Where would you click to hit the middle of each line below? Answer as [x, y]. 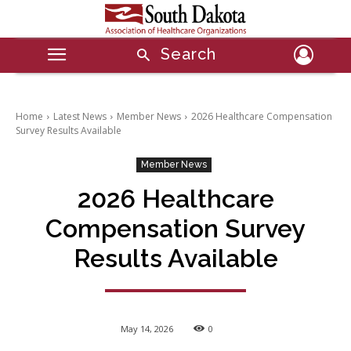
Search [188, 54]
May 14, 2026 [147, 328]
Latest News [80, 116]
